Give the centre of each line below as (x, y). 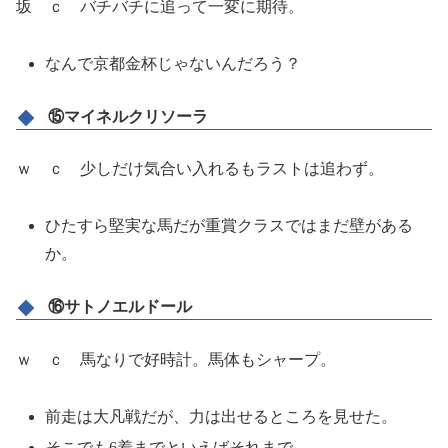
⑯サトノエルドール (120, 307)
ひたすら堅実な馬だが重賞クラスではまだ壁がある (229, 226)
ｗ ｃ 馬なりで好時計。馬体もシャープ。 (176, 359)
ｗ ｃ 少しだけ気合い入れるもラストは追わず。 (200, 169)
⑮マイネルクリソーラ (128, 116)
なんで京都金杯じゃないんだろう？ (173, 63)
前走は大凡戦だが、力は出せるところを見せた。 (221, 416)
